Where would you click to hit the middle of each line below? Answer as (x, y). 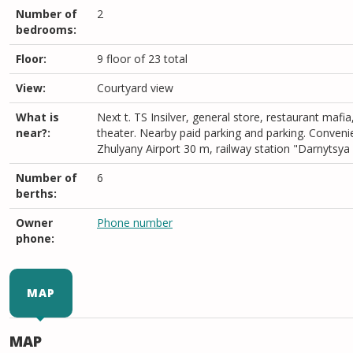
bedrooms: (46, 30)
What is (37, 117)
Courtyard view (135, 88)
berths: (36, 193)
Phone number (135, 223)
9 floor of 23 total (142, 59)
